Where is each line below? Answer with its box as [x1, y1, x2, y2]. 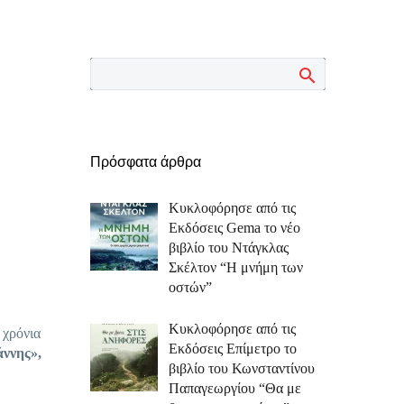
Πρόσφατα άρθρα [90, 154, 201, 170]
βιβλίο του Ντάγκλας [169, 240, 289, 255]
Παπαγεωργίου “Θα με [169, 381, 301, 396]
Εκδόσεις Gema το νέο [169, 220, 300, 235]
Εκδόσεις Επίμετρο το [169, 341, 297, 356]
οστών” [169, 280, 212, 295]
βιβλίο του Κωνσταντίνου [169, 361, 315, 376]
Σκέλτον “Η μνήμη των [169, 260, 303, 275]
